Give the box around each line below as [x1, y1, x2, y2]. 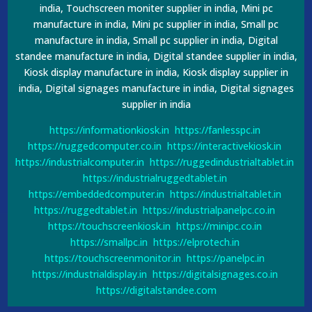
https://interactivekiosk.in [167, 139, 281, 153]
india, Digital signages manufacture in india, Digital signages [18, 81, 294, 95]
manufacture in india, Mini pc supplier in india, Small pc [33, 17, 279, 31]
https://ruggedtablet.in [34, 203, 137, 217]
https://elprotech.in [153, 235, 240, 249]
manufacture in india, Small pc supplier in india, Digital [34, 33, 278, 47]
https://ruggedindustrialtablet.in [150, 155, 294, 169]
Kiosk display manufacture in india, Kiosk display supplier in [24, 65, 288, 79]
